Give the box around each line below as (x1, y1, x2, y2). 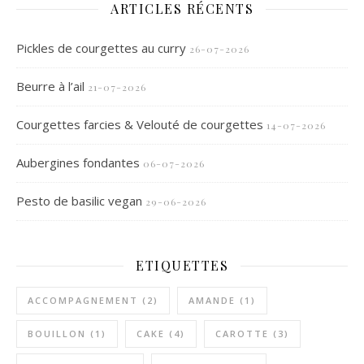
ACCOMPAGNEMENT (28, 294, 138, 306)
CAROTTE (215, 327, 269, 340)
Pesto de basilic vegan (16, 193, 142, 209)
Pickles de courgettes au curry (16, 40, 186, 56)
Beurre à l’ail (16, 78, 84, 94)
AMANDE (188, 294, 236, 306)
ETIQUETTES (136, 257, 228, 274)
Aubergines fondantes (16, 154, 140, 171)
